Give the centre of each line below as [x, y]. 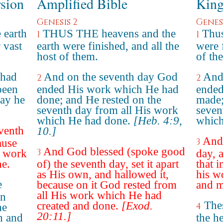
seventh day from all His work [108, 110]
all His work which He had [99, 195]
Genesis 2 [57, 22]
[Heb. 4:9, [158, 121]
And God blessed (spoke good [114, 152]
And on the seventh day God [111, 77]
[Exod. [137, 206]
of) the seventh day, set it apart [108, 164]
